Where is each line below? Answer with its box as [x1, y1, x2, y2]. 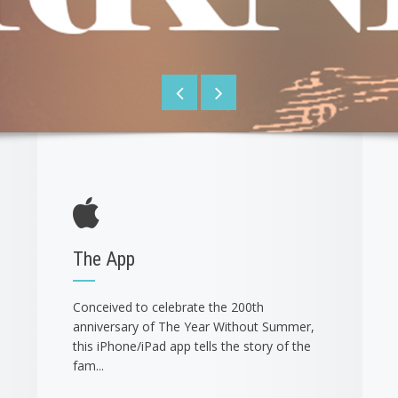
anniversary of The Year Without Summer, [73, 318, 314, 335]
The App [73, 248, 135, 270]
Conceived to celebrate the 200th [73, 298, 264, 315]
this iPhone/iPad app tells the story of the [73, 338, 311, 354]
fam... [73, 357, 104, 374]
